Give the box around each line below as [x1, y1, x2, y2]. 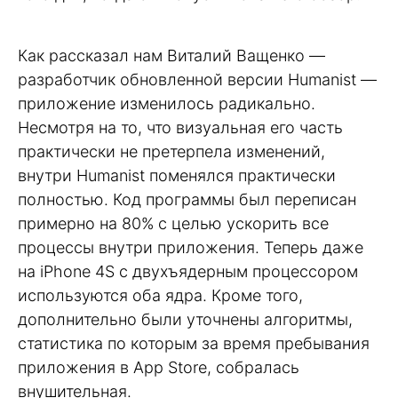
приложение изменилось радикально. [18, 93, 315, 113]
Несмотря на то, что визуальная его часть [18, 117, 343, 137]
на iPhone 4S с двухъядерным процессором [18, 261, 358, 281]
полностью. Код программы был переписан [18, 189, 356, 209]
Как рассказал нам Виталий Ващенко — [18, 45, 325, 65]
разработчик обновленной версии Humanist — [18, 69, 377, 89]
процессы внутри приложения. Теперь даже [18, 237, 363, 257]
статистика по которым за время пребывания [18, 333, 370, 353]
